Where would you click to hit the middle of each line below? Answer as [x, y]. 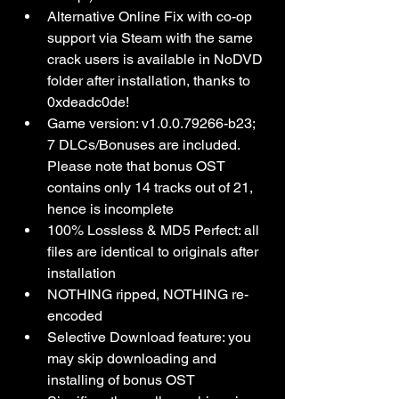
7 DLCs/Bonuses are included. [145, 144]
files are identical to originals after [155, 251]
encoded [75, 315]
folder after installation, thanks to [151, 80]
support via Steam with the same [152, 37]
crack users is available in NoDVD [157, 59]
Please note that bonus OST [138, 166]
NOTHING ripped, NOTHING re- [148, 294]
